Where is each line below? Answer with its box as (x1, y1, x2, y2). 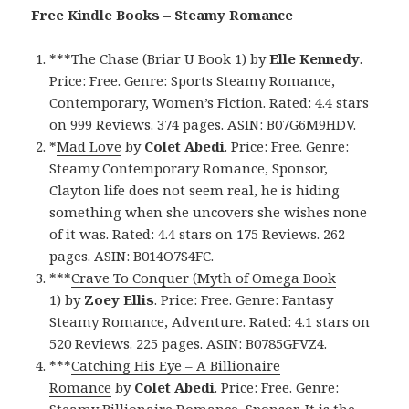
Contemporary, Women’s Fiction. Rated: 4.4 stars (49, 93, 370, 112)
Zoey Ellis (84, 290, 155, 309)
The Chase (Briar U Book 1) (71, 49, 247, 68)
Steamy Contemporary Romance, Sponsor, (49, 159, 329, 178)
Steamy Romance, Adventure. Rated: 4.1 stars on (49, 312, 371, 331)
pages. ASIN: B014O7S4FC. (49, 246, 215, 266)
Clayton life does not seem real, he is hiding (49, 181, 341, 200)
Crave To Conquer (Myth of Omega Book (71, 268, 337, 288)
